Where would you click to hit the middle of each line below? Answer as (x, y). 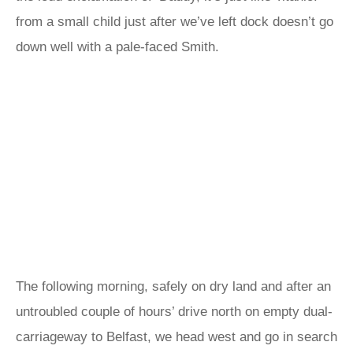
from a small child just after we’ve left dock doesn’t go (175, 22)
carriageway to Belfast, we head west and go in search (176, 337)
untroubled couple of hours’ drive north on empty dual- (174, 312)
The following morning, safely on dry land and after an (173, 286)
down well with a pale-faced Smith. (117, 47)
